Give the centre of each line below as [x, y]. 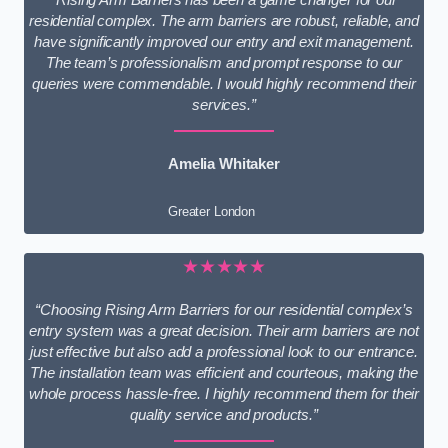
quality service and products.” [224, 414]
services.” [224, 104]
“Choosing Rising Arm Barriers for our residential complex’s [224, 309]
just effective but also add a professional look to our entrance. [224, 351]
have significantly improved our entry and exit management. [224, 41]
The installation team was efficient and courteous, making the [224, 372]
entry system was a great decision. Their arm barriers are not [224, 330]
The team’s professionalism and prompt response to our [224, 62]
